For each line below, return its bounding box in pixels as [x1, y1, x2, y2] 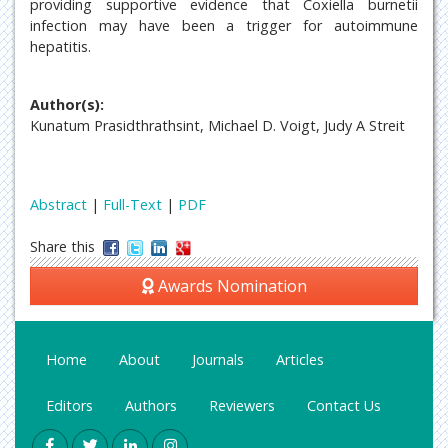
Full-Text [103, 195, 162, 214]
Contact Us [307, 396, 381, 415]
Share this [30, 237, 103, 256]
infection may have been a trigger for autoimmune [30, 16, 418, 35]
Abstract [30, 195, 87, 214]
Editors [46, 396, 93, 415]
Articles [276, 350, 324, 369]
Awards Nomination [153, 275, 307, 297]
